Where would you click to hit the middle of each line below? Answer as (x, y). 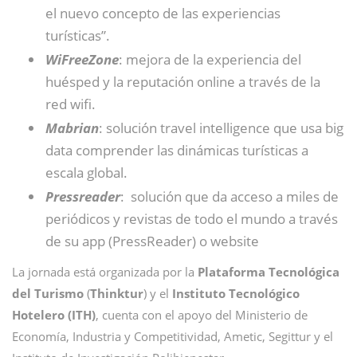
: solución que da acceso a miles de (229, 196)
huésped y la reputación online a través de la (183, 81)
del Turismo (48, 293)
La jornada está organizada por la (105, 271)
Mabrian (72, 127)
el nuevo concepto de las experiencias (163, 13)
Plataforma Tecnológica (269, 271)
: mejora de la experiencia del (210, 59)
